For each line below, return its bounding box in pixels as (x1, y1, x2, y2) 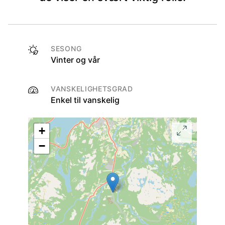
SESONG (51, 44, 82, 53)
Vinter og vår (51, 55, 100, 65)
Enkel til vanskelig (51, 95, 120, 105)
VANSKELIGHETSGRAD (51, 84, 133, 93)
